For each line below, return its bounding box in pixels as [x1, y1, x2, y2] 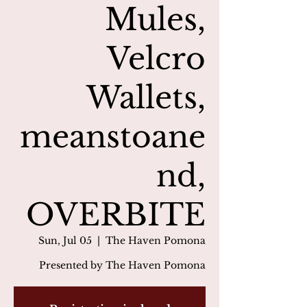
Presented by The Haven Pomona [39, 259, 206, 271]
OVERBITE [26, 196, 206, 234]
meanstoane [20, 118, 206, 156]
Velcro [107, 40, 206, 77]
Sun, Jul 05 [38, 234, 92, 247]
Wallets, [86, 79, 206, 116]
